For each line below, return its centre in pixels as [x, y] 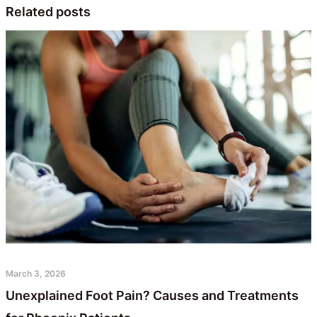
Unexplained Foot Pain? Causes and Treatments [152, 295]
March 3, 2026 [36, 273]
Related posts [48, 12]
